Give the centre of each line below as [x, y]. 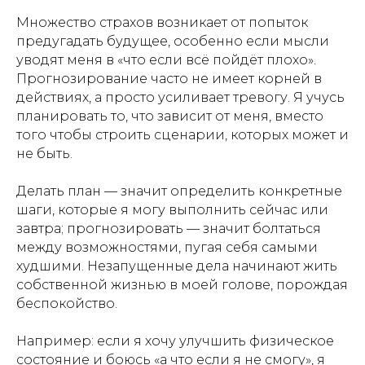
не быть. [44, 154]
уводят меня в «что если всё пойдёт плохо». [166, 60]
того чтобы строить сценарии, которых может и [182, 135]
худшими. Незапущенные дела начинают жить [177, 266]
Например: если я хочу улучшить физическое [175, 341]
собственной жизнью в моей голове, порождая [182, 285]
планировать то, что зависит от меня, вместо [170, 116]
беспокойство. [67, 303]
